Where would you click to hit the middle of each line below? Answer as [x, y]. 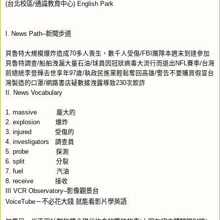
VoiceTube [20, 201]
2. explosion [23, 122]
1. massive [21, 112]
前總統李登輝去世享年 [37, 73]
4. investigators [27, 142]
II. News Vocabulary [34, 92]
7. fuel [14, 171]
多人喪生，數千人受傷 [108, 53]
